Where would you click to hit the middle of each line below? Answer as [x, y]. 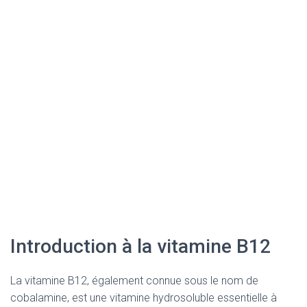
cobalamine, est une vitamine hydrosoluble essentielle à [144, 298]
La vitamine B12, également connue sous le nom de [134, 281]
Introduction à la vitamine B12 [140, 246]
